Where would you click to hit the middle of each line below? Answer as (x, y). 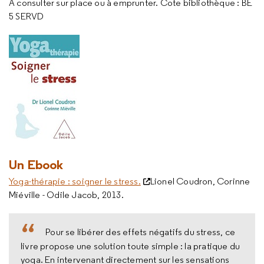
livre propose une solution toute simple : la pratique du (131, 246)
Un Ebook (36, 164)
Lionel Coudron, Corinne (200, 181)
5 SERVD (27, 16)
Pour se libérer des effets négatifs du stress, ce (141, 232)
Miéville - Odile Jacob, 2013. (67, 195)
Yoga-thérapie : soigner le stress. (75, 181)
